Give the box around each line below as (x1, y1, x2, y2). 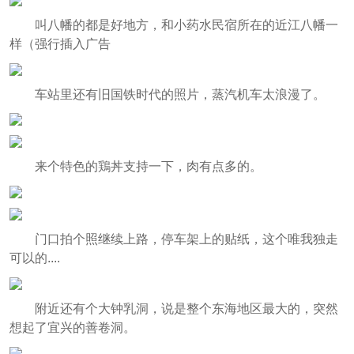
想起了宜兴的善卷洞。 (9, 321, 136, 335)
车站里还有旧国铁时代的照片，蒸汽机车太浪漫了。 (34, 87, 326, 101)
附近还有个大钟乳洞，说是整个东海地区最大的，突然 (34, 302, 338, 316)
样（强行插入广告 (9, 36, 111, 51)
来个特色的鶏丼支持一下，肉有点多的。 (34, 160, 262, 174)
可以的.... (9, 251, 60, 265)
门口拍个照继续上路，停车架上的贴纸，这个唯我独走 (34, 232, 338, 247)
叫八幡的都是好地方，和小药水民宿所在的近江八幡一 (34, 17, 338, 32)
